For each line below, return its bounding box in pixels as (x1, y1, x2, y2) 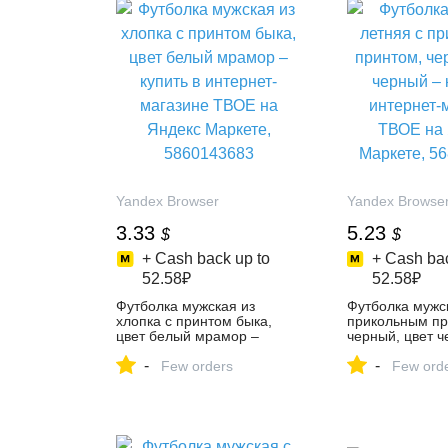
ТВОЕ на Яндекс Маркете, (116, 358, 289, 374)
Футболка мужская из (116, 298, 255, 314)
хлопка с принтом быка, (116, 313, 272, 329)
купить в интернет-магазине (116, 343, 299, 359)
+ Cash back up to (141, 250, 270, 267)
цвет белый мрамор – (116, 328, 259, 344)
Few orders (161, 358, 233, 374)
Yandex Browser (116, 193, 219, 209)
